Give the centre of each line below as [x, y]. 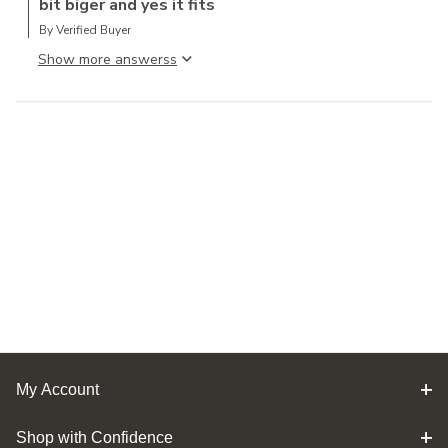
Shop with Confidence [94, 437]
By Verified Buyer [85, 29]
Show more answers [104, 59]
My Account [57, 389]
